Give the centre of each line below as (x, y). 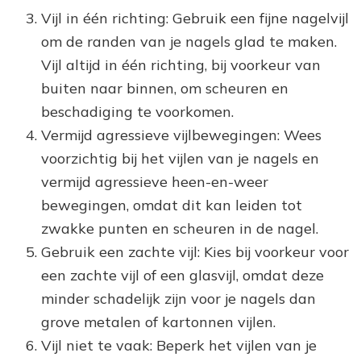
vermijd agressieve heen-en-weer (155, 181)
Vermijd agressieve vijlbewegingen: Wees (181, 135)
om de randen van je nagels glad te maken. (189, 41)
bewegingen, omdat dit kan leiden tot (172, 205)
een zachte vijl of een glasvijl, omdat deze (183, 275)
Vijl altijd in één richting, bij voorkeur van (181, 64)
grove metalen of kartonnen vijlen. (158, 322)
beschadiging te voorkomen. (137, 111)
